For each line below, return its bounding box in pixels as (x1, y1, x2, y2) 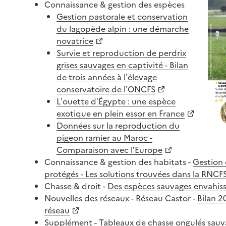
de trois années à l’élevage (56, 71, 157, 82)
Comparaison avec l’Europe (56, 143, 162, 155)
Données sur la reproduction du (56, 119, 180, 131)
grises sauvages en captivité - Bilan (56, 59, 188, 70)
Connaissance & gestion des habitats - (44, 155, 193, 167)
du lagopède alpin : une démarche (56, 22, 189, 34)
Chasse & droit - (44, 180, 107, 191)
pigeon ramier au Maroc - (56, 131, 152, 143)
